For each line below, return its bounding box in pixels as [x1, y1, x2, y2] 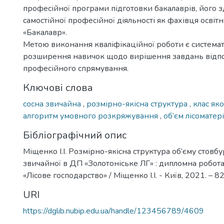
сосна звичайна [23, 98, 83, 109]
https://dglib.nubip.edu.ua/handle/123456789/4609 [23, 205, 204, 216]
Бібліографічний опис [23, 128, 126, 142]
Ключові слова [23, 81, 93, 94]
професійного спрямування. [23, 63, 128, 74]
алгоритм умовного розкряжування [23, 110, 160, 121]
